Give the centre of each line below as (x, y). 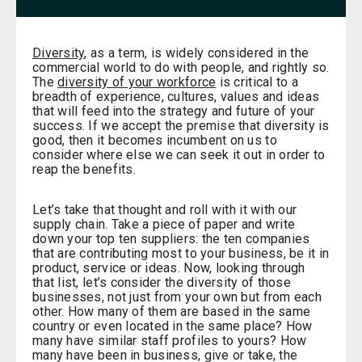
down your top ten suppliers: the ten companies (171, 239)
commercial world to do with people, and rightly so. (181, 68)
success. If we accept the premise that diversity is (181, 126)
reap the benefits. (86, 170)
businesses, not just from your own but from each (177, 297)
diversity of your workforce (137, 82)
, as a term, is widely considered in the (197, 53)
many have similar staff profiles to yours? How (170, 341)
